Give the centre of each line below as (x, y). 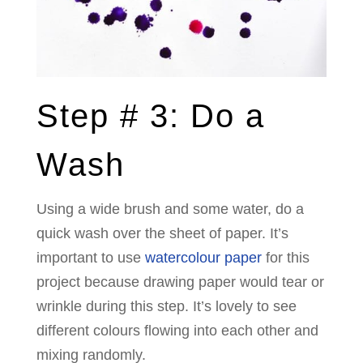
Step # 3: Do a (150, 116)
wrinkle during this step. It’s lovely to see (166, 307)
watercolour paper (201, 258)
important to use (88, 258)
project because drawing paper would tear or (180, 282)
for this (285, 258)
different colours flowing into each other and (177, 331)
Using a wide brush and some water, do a (170, 209)
